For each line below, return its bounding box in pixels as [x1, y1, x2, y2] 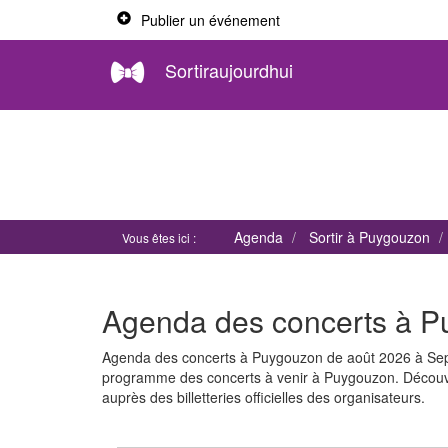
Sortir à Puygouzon [309, 227, 430, 247]
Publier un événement [141, 10, 280, 30]
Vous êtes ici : [122, 229, 199, 246]
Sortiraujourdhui [165, 56, 293, 83]
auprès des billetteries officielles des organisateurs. [102, 387, 425, 407]
